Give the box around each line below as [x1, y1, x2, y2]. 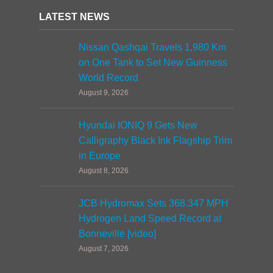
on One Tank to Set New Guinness [79, 57, 227, 68]
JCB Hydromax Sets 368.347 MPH [79, 198, 229, 208]
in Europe [79, 151, 121, 161]
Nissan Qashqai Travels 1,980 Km [79, 42, 226, 52]
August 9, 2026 [79, 88, 129, 97]
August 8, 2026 [79, 166, 129, 175]
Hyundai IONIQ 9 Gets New [79, 120, 197, 130]
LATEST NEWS [39, 12, 110, 22]
